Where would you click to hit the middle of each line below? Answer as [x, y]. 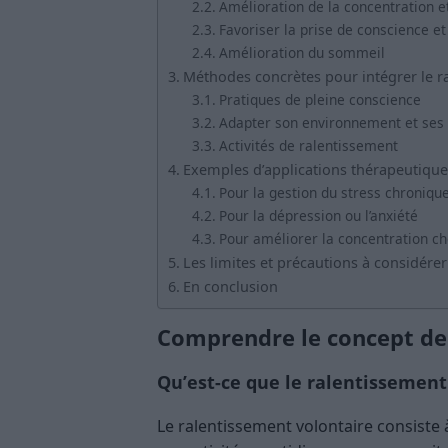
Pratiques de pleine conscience [319, 100]
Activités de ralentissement [308, 146]
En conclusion [230, 287]
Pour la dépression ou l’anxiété [318, 216]
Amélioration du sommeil [301, 53]
